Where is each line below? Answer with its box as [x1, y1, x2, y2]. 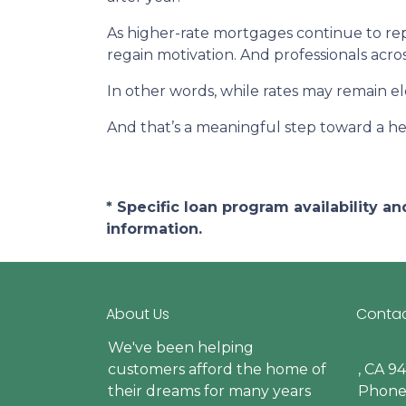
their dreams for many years [108, 382, 311, 401]
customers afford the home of [108, 361, 326, 379]
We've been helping [108, 339, 254, 357]
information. [106, 220, 202, 238]
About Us [106, 304, 169, 325]
